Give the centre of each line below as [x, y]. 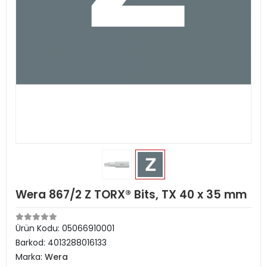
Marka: [30, 257]
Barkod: [32, 243]
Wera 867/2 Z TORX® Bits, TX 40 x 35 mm [131, 195]
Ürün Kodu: [39, 228]
